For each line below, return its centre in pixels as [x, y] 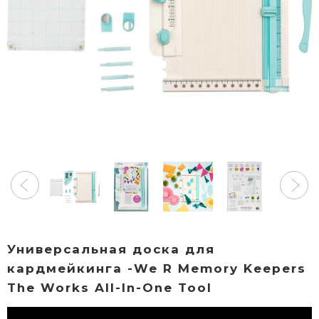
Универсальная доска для [111, 249]
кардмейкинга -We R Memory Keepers [157, 268]
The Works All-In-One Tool [110, 287]
